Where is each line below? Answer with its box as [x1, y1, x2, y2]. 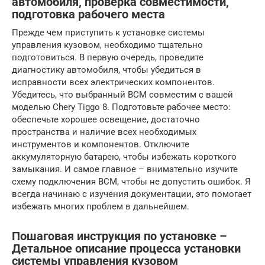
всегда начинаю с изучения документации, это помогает [12, 188, 251, 199]
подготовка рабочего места [12, 7, 165, 21]
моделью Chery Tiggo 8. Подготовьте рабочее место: [12, 101, 231, 112]
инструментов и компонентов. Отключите [12, 138, 189, 150]
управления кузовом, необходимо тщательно [12, 39, 203, 50]
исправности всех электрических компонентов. [12, 76, 215, 88]
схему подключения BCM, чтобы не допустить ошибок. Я [12, 176, 251, 187]
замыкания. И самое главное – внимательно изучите [12, 163, 238, 174]
